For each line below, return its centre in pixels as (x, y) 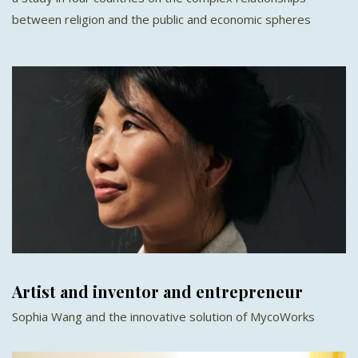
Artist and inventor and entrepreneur (157, 292)
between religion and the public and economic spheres (161, 19)
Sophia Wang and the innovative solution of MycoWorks (163, 317)
